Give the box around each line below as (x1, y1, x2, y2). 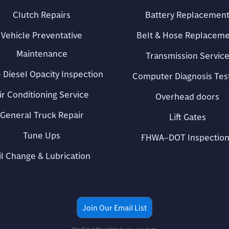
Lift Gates (169, 111, 206, 123)
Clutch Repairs (13, 9, 71, 20)
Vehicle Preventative (1, 29, 82, 41)
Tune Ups (23, 129, 60, 141)
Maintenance (16, 48, 67, 59)
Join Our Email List (82, 202, 147, 213)
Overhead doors (155, 90, 219, 102)
